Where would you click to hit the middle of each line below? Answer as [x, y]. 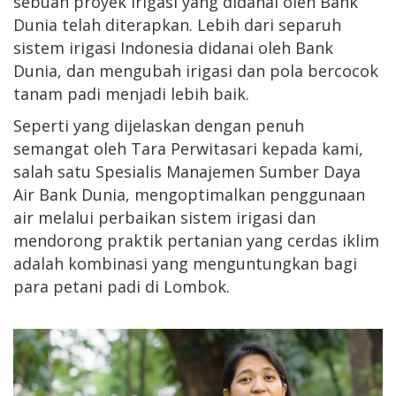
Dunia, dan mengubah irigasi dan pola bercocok [196, 70]
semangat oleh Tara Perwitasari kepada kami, [188, 148]
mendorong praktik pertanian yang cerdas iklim [196, 240]
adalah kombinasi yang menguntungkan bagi [185, 263]
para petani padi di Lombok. [122, 286]
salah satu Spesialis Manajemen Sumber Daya [187, 171]
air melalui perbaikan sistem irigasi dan [164, 217]
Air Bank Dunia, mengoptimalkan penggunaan [189, 194]
